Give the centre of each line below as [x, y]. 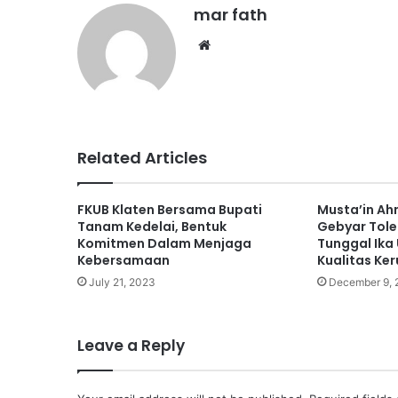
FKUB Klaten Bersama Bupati [170, 210]
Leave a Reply [131, 346]
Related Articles [142, 158]
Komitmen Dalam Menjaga [164, 244]
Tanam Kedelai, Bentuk [152, 227]
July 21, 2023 [122, 283]
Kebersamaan [123, 261]
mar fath [231, 15]
